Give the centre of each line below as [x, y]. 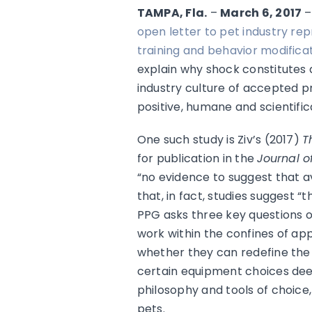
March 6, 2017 [261, 13]
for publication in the [197, 158]
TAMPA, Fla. [172, 13]
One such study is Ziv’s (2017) [220, 139]
